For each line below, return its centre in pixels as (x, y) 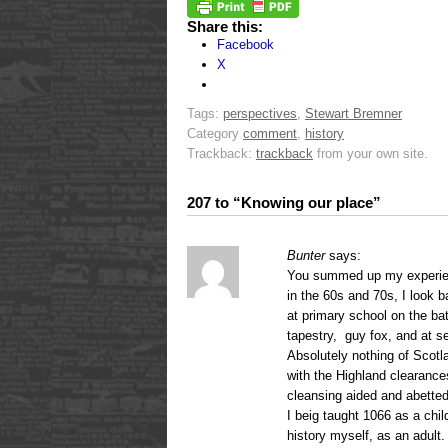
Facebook (245, 44)
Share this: (225, 26)
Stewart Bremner (353, 113)
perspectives (260, 113)
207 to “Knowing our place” (284, 202)
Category (215, 133)
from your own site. (370, 153)
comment (270, 133)
